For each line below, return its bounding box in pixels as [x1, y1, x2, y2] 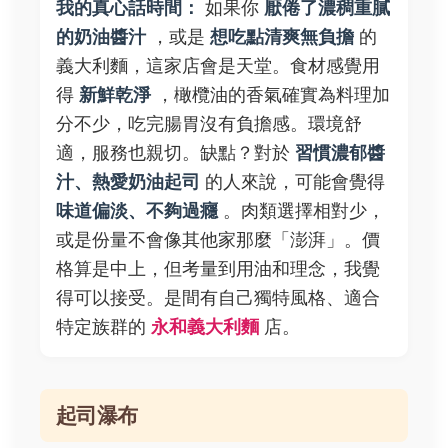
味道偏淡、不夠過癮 [56, 200, 218, 222]
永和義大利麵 [151, 316, 259, 338]
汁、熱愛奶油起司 [56, 171, 200, 193]
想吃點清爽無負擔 [210, 26, 354, 48]
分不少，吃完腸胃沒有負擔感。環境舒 [56, 113, 362, 135]
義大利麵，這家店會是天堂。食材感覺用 [56, 55, 380, 77]
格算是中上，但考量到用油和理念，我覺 [56, 258, 380, 280]
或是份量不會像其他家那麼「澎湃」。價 [56, 229, 380, 251]
